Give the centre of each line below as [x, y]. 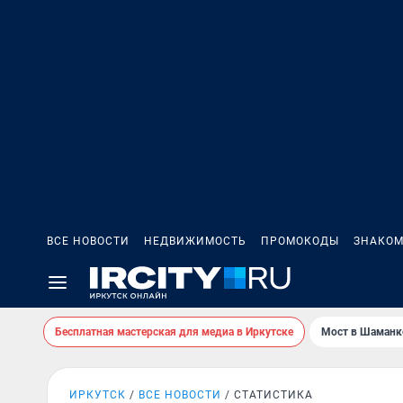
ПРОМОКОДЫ [300, 241]
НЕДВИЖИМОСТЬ [195, 241]
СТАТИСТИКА [273, 395]
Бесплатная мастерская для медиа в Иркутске [174, 332]
